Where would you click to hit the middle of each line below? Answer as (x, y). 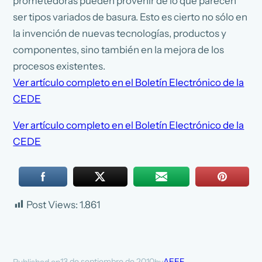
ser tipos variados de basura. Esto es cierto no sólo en (130, 17)
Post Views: (52, 204)
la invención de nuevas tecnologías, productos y (120, 33)
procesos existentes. (59, 66)
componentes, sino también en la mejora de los (119, 49)
